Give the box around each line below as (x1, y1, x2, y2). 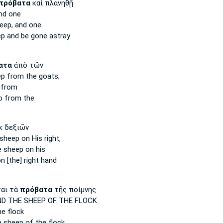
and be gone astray (4, 31, 70, 40)
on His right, (19, 134, 61, 143)
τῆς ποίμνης (52, 185, 96, 194)
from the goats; (4, 72, 60, 81)
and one (12, 20, 41, 29)
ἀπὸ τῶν (11, 61, 43, 70)
